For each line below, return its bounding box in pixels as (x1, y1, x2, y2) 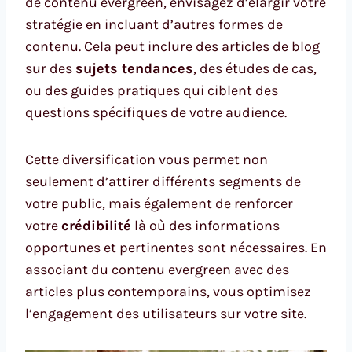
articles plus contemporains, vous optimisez (25, 282, 311, 300)
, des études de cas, (193, 59, 317, 77)
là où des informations (131, 216, 280, 234)
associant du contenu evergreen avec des (25, 260, 289, 278)
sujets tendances (75, 59, 193, 77)
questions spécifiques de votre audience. (25, 103, 287, 121)
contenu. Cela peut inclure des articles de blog (25, 37, 320, 55)
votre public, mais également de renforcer (25, 194, 293, 212)
